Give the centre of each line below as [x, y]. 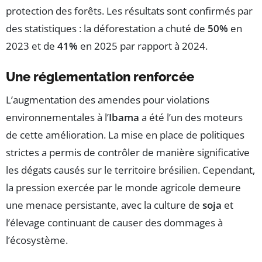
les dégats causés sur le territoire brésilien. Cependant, [130, 170]
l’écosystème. [37, 240]
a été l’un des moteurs [191, 118]
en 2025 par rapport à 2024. [143, 46]
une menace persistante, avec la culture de [104, 205]
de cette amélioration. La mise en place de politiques [125, 135]
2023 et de [32, 46]
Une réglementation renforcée [100, 77]
